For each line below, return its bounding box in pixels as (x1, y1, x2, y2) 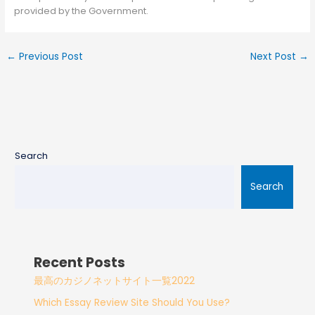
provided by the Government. (14, 4, 149, 18)
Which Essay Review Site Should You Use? (34, 295, 231, 309)
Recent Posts (34, 253, 126, 273)
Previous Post (16, 50, 84, 64)
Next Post (250, 50, 299, 64)
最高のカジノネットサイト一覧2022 (34, 274, 195, 288)
